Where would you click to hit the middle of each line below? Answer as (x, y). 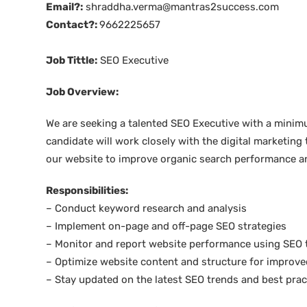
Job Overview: (82, 92)
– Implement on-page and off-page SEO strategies (166, 226)
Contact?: (73, 25)
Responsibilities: (87, 191)
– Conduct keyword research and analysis (146, 208)
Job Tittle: (72, 60)
